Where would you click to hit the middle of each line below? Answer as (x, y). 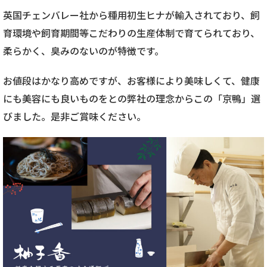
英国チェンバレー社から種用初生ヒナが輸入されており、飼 (131, 15)
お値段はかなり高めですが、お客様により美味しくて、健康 (131, 80)
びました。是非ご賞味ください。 (76, 116)
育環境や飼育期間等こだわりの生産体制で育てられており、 (131, 33)
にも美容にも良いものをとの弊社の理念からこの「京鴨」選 (132, 98)
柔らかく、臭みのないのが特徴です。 (83, 51)
